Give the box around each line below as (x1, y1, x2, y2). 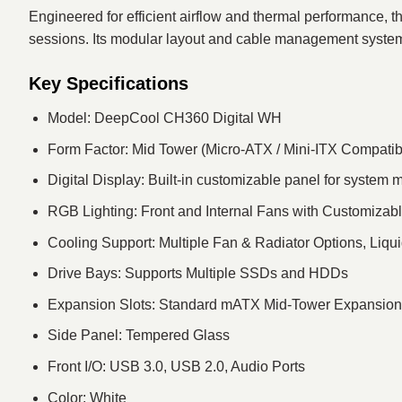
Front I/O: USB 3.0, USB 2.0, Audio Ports (47, 358, 305, 374)
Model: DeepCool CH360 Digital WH (47, 110, 282, 127)
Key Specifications (29, 74, 188, 94)
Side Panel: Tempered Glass (47, 328, 230, 344)
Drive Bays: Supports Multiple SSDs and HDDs (47, 266, 348, 282)
